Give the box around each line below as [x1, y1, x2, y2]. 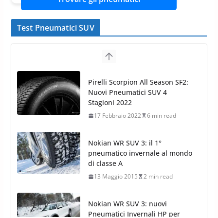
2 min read [143, 111, 173, 120]
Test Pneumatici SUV [17, 22, 94, 33]
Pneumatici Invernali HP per [88, 148, 180, 158]
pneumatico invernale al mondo [88, 87, 192, 97]
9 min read [139, 172, 168, 181]
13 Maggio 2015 [93, 111, 138, 120]
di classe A [88, 97, 123, 107]
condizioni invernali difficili [88, 158, 176, 168]
